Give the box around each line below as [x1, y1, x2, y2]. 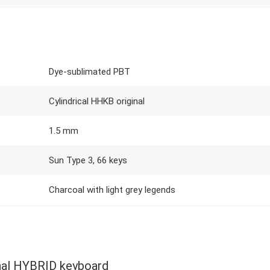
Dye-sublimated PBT [49, 66, 130, 77]
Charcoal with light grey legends [49, 184, 175, 195]
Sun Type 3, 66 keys [49, 155, 127, 166]
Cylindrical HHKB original [49, 96, 145, 107]
